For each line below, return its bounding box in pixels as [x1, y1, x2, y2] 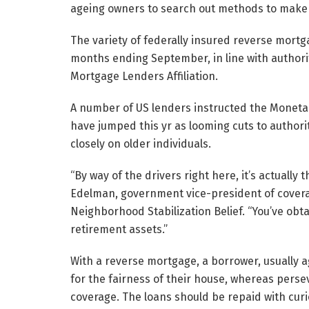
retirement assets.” [70, 223, 168, 237]
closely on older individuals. [70, 137, 211, 151]
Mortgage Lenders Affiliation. [70, 70, 218, 83]
